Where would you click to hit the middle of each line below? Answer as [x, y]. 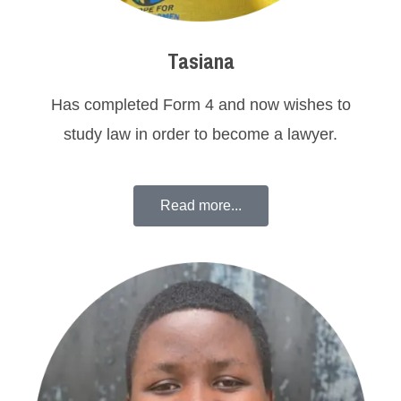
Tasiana [200, 61]
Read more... [200, 205]
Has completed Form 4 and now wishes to [200, 104]
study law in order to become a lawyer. [200, 134]
